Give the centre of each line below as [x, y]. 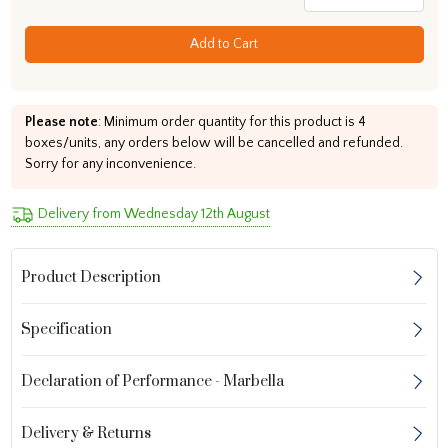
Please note [61, 121]
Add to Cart [224, 43]
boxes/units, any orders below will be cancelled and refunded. [213, 142]
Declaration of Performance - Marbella [153, 381]
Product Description [91, 277]
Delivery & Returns [86, 433]
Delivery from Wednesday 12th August [153, 213]
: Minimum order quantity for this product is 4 [231, 121]
